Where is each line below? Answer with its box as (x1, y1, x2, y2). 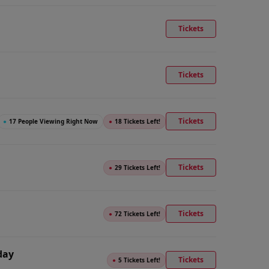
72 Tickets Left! (115, 209, 160, 218)
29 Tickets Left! (115, 163, 160, 172)
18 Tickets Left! (115, 116, 160, 125)
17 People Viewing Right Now (9, 116, 98, 125)
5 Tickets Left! (118, 255, 160, 264)
